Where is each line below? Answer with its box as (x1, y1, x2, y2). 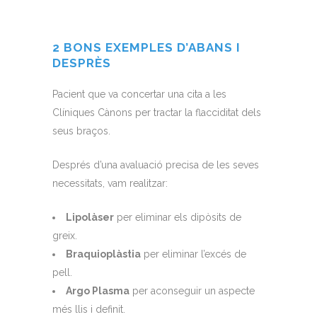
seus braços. (52, 125, 110, 137)
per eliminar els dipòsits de (114, 212, 241, 224)
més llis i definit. (52, 304, 125, 316)
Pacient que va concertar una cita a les (52, 88, 226, 100)
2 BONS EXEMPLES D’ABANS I (52, 40, 241, 55)
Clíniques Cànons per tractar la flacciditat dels (52, 107, 261, 119)
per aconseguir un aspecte (129, 285, 255, 297)
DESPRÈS (52, 56, 111, 71)
